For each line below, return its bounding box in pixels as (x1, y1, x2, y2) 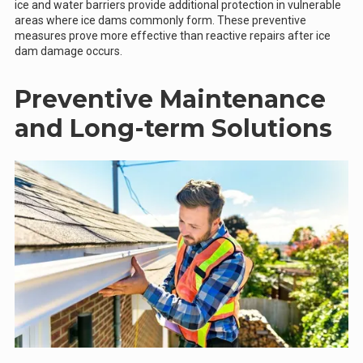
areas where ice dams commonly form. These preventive (15, 13, 306, 27)
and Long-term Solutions (15, 113, 332, 143)
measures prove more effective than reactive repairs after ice (15, 28, 331, 42)
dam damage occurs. (15, 44, 122, 58)
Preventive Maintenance (15, 83, 326, 114)
